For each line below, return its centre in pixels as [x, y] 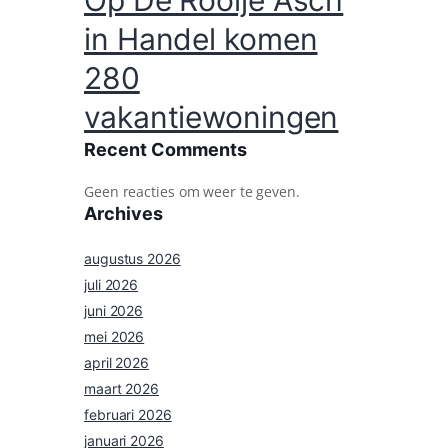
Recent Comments [165, 150]
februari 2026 [128, 415]
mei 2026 [114, 337]
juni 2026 [114, 311]
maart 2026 [121, 389]
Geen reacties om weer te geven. [192, 192]
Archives [123, 214]
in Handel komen [201, 39]
